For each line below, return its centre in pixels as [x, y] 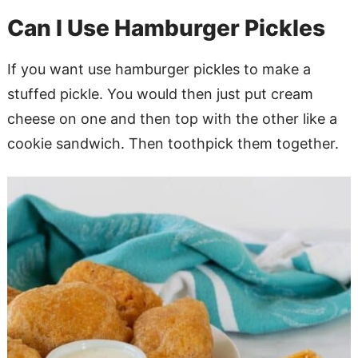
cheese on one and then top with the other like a [172, 118]
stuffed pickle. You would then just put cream [160, 93]
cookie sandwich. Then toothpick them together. [173, 143]
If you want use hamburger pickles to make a [159, 69]
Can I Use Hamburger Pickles [166, 28]
